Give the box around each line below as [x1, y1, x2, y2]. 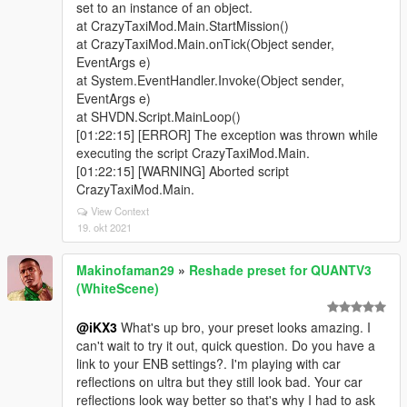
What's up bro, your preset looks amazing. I [117, 318, 371, 336]
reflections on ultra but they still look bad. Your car [76, 372, 362, 391]
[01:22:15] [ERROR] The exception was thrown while [76, 125, 378, 144]
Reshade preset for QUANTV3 [189, 261, 372, 279]
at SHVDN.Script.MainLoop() [76, 107, 241, 125]
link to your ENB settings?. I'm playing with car [76, 354, 341, 372]
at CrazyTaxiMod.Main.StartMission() [76, 16, 289, 35]
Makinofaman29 [76, 261, 174, 279]
